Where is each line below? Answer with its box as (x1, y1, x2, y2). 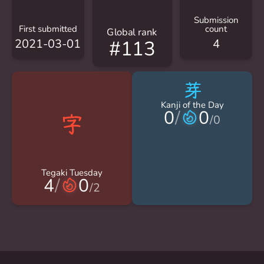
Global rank (107, 25, 157, 39)
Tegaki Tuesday (41, 167, 103, 179)
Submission (193, 14, 239, 26)
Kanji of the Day (160, 99, 224, 111)
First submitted (18, 22, 77, 35)
